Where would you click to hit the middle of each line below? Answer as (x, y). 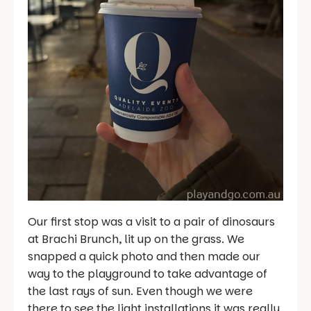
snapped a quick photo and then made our (144, 257)
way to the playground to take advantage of (148, 274)
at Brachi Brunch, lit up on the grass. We (136, 239)
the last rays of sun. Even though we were (140, 292)
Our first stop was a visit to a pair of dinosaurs (151, 222)
